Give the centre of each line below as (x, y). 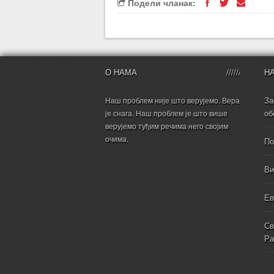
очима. (117, 139)
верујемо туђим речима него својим (167, 126)
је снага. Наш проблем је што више (166, 113)
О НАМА (121, 72)
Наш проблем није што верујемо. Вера (172, 100)
